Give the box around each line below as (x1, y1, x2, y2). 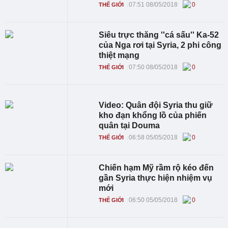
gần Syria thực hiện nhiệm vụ (99, 174, 213, 182)
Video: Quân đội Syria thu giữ (99, 101, 213, 109)
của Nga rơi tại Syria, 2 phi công (99, 41, 222, 49)
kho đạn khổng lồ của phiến (99, 111, 207, 120)
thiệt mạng (99, 51, 140, 60)
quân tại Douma (99, 121, 160, 130)
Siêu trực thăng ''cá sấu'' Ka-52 (99, 31, 219, 39)
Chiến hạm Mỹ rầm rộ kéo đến (99, 163, 214, 172)
